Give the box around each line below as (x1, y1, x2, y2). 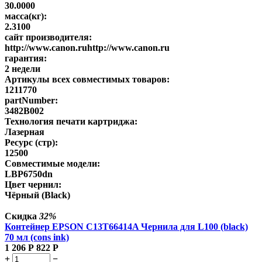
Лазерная (5, 126, 44, 137)
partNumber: (5, 95, 58, 105)
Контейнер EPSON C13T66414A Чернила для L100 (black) (5, 221, 248, 232)
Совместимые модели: (5, 158, 100, 168)
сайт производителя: (5, 32, 92, 42)
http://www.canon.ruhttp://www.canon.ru (5, 42, 170, 53)
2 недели (5, 63, 40, 74)
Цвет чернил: (5, 179, 61, 189)
